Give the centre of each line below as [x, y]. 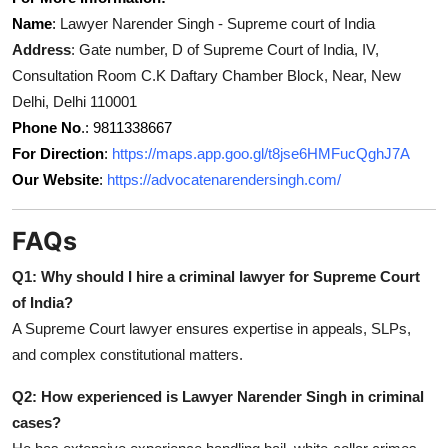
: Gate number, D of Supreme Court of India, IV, [225, 49]
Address [41, 49]
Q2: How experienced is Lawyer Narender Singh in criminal [218, 396]
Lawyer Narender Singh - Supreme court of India [217, 23]
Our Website [55, 179]
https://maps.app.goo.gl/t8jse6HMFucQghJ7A [261, 153]
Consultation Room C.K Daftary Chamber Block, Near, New [206, 75]
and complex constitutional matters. [127, 354]
